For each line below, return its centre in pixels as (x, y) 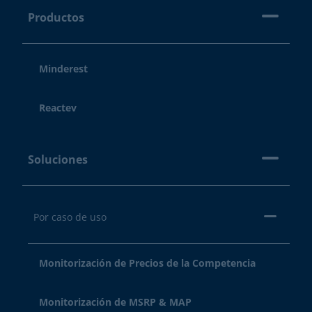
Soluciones (58, 159)
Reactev (58, 108)
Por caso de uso (70, 217)
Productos (56, 17)
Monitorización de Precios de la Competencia (147, 263)
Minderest (63, 69)
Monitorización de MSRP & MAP (115, 302)
